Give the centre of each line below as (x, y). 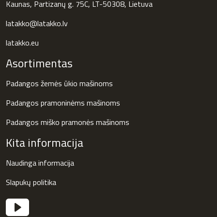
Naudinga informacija (40, 163)
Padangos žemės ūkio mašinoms (59, 83)
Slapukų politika (31, 182)
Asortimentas (39, 63)
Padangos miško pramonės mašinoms (68, 122)
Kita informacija (45, 142)
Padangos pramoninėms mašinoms (63, 102)
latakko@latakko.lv (37, 23)
